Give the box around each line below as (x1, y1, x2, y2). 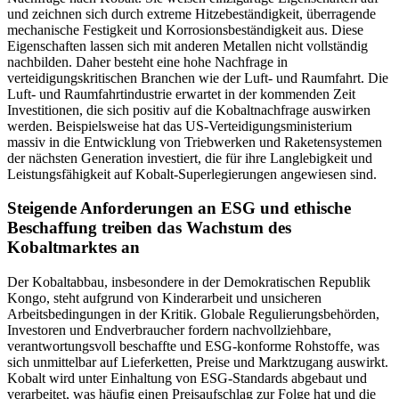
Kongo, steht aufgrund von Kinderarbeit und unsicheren (7, 290, 322, 305)
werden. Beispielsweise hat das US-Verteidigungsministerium (7, 118, 352, 134)
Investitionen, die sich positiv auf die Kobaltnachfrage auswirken (7, 102, 370, 118)
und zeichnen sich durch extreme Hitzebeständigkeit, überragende (7, 5, 376, 21)
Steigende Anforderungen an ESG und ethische (7, 199, 351, 218)
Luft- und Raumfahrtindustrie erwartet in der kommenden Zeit (7, 85, 355, 102)
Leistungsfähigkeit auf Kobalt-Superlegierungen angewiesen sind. (7, 166, 377, 182)
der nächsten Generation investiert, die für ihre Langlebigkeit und (7, 150, 372, 166)
